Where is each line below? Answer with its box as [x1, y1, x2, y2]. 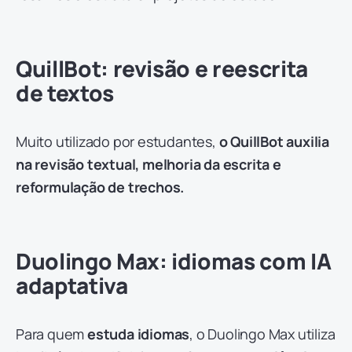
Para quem [16, 324, 87, 344]
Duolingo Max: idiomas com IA [16, 246, 332, 277]
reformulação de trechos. [16, 178, 185, 197]
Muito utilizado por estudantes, [16, 132, 216, 152]
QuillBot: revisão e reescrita [16, 53, 308, 84]
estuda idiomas [87, 324, 190, 344]
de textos [16, 78, 114, 108]
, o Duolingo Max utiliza [189, 324, 335, 344]
